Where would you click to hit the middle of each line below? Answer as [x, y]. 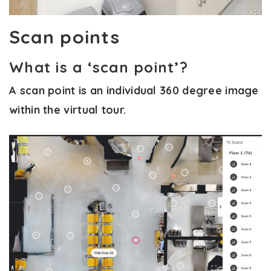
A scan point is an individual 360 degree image [134, 91]
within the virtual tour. [68, 110]
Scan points [64, 37]
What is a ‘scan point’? [99, 67]
